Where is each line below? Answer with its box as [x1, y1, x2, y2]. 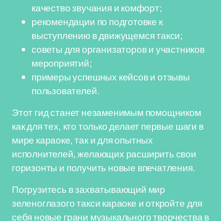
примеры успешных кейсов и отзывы [32, 71, 190, 83]
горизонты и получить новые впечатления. [12, 161, 195, 174]
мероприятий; [32, 57, 92, 70]
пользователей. [32, 84, 100, 97]
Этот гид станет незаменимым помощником [12, 106, 201, 119]
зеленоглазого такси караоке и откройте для [12, 197, 202, 210]
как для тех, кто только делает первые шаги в [12, 120, 204, 133]
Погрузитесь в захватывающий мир [12, 183, 166, 196]
